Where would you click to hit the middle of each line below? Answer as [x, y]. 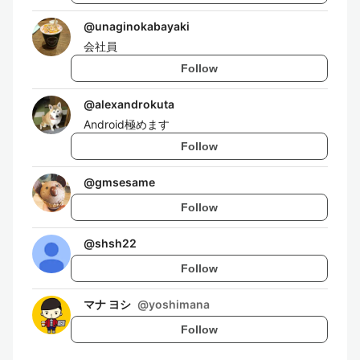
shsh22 [116, 243]
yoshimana [179, 304]
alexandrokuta [135, 104]
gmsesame [125, 182]
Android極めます [127, 124]
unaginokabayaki [142, 26]
